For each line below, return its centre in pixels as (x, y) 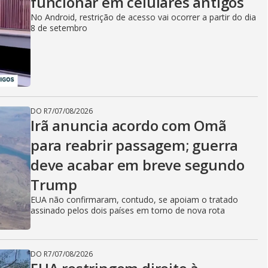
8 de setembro (59, 28)
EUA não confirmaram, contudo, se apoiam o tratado (134, 200)
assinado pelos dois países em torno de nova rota (128, 210)
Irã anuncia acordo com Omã (129, 125)
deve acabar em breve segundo (138, 165)
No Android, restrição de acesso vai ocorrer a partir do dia (143, 17)
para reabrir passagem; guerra (135, 145)
